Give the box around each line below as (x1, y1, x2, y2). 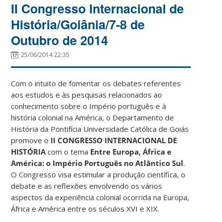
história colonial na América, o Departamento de (11, 112, 174, 122)
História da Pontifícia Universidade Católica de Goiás (11, 123, 189, 134)
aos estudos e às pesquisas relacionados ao (11, 89, 163, 100)
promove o (11, 135, 51, 145)
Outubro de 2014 (11, 31, 109, 49)
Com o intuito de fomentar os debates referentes (11, 78, 181, 88)
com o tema (46, 146, 91, 157)
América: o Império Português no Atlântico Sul (11, 158, 184, 168)
